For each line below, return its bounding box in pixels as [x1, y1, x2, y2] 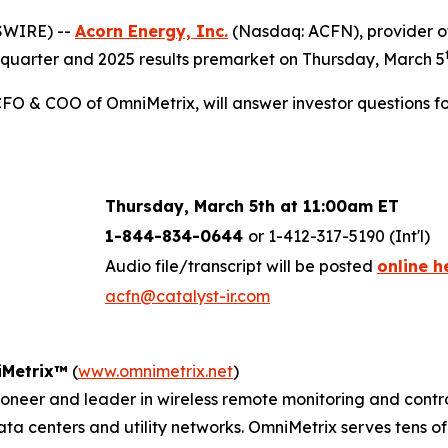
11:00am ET [303, 195, 399, 216]
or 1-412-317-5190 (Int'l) [248, 225, 430, 246]
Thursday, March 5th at [105, 195, 303, 216]
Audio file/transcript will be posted [105, 255, 377, 276]
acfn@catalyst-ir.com [105, 285, 270, 306]
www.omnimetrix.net [78, 360, 233, 381]
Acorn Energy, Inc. [75, 20, 228, 41]
